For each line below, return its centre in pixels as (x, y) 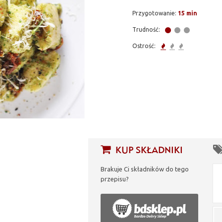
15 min (187, 13)
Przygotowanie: (155, 13)
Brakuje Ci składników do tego (145, 169)
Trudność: (147, 29)
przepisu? (115, 179)
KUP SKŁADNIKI (148, 150)
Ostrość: (144, 46)
